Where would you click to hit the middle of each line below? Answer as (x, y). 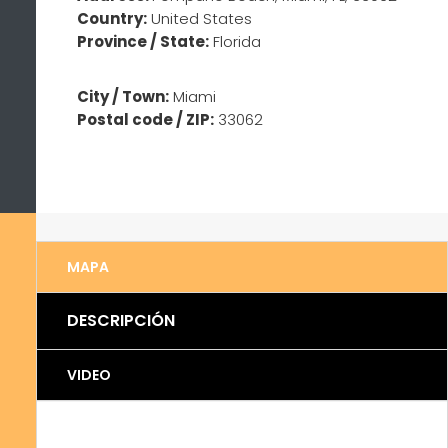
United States (202, 19)
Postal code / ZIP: (146, 120)
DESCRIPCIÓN (120, 321)
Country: (112, 19)
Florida (237, 42)
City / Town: (123, 97)
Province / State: (143, 42)
